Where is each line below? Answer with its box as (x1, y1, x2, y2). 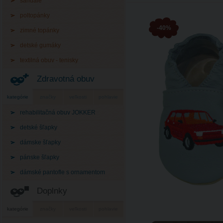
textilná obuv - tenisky (20, 57, 78, 64)
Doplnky (37, 186, 67, 196)
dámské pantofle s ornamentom (20, 169, 105, 176)
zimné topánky (20, 27, 59, 34)
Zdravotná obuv (37, 74, 95, 84)
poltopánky (20, 12, 50, 19)
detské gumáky (20, 42, 61, 49)
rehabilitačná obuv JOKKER (20, 109, 96, 116)
